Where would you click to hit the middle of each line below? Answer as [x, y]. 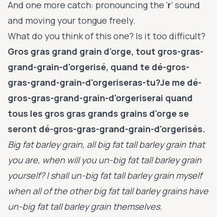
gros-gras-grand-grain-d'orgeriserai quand [100, 98]
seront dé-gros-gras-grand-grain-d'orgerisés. [107, 129]
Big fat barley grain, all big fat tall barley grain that [106, 144]
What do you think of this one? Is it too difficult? [107, 36]
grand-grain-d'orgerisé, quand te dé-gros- [99, 67]
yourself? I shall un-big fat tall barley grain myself [105, 175]
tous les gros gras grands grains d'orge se [98, 113]
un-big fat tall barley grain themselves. [85, 206]
